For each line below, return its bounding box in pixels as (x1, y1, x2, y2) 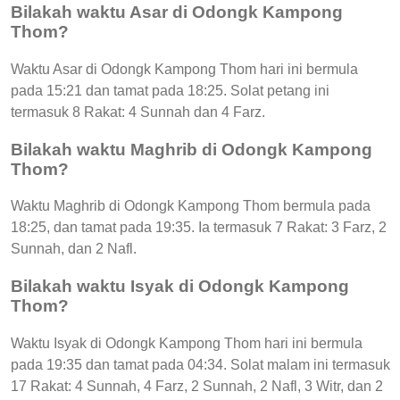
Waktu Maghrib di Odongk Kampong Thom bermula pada (11, 198, 371, 214)
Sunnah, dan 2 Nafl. (11, 241, 137, 257)
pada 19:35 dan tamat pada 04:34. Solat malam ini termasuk (11, 356, 390, 372)
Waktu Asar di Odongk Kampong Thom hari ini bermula (11, 61, 358, 77)
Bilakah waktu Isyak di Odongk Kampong (11, 277, 349, 296)
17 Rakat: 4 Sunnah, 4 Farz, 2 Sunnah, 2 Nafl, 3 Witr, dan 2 (11, 378, 383, 394)
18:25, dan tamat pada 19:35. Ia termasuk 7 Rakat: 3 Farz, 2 (11, 220, 387, 236)
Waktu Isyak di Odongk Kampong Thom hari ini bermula (11, 335, 362, 351)
